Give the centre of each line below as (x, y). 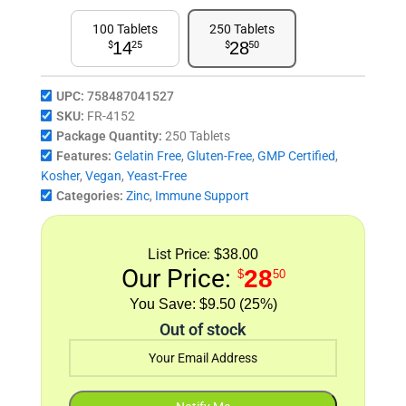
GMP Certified (296, 156)
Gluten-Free (219, 156)
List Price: (181, 255)
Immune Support (202, 196)
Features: (84, 156)
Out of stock (203, 330)
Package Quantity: (109, 136)
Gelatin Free (148, 156)
